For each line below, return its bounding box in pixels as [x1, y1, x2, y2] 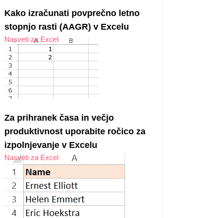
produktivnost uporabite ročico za [4, 126, 145, 136]
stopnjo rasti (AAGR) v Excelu [4, 21, 129, 32]
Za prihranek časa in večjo [4, 112, 114, 123]
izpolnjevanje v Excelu [4, 140, 97, 150]
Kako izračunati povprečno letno [4, 8, 140, 18]
